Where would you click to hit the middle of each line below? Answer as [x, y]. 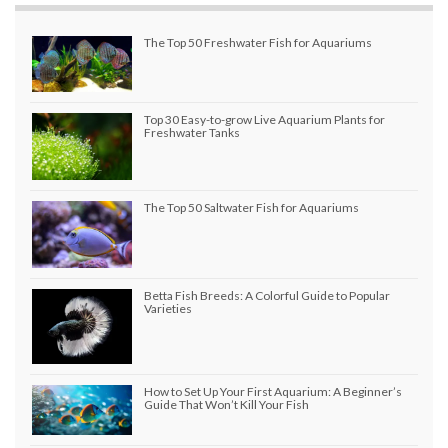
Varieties [168, 308]
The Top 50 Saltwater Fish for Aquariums [251, 207]
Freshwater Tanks [192, 132]
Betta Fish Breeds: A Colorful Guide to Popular [267, 295]
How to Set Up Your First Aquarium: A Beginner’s [273, 391]
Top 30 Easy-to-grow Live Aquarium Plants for [264, 119]
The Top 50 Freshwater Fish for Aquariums [258, 42]
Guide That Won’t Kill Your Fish [226, 404]
